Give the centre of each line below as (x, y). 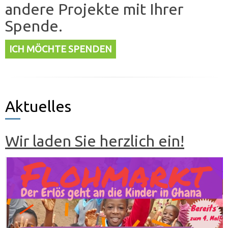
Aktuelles (38, 106)
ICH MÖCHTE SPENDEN (61, 49)
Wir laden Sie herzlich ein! (95, 141)
